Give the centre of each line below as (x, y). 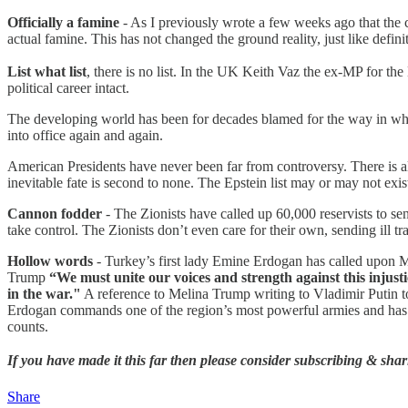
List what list (47, 71)
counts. (28, 326)
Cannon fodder (55, 213)
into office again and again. (85, 135)
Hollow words (50, 260)
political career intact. (68, 87)
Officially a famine (63, 22)
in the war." (44, 293)
